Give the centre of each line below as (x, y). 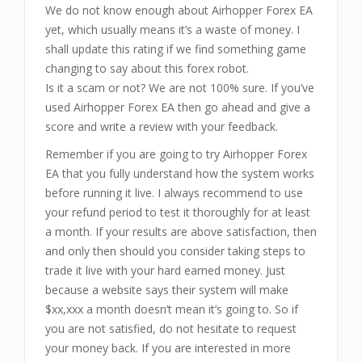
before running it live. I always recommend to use (174, 192)
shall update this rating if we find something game (176, 48)
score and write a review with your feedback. (162, 126)
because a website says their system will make (167, 289)
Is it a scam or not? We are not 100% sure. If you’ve (180, 87)
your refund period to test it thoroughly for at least (178, 212)
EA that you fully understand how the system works (180, 173)
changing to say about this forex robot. (147, 68)
